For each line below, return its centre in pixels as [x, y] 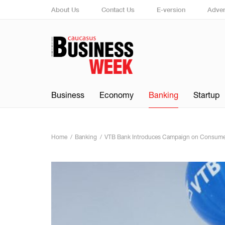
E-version [171, 10]
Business [68, 95]
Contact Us [118, 10]
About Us [65, 10]
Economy [117, 95]
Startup [206, 95]
